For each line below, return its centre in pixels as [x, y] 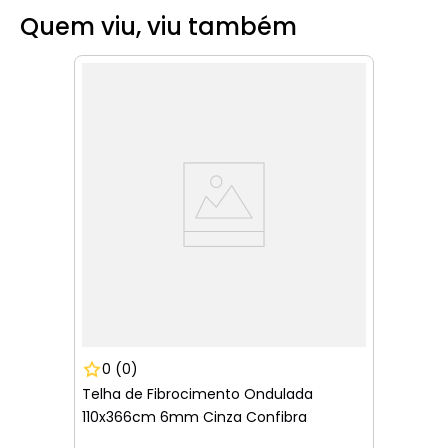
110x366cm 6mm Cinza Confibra [194, 416]
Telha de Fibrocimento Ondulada [197, 393]
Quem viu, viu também [159, 26]
